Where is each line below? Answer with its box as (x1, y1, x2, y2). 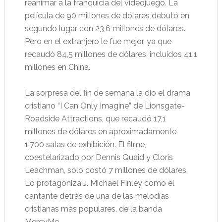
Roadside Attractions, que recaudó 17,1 (24, 114, 166, 124)
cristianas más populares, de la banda (24, 204, 162, 214)
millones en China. (24, 62, 90, 72)
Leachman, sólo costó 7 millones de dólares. (24, 166, 188, 175)
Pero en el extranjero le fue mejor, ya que (24, 37, 171, 47)
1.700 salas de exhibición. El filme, (24, 140, 146, 150)
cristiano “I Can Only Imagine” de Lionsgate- (24, 101, 185, 111)
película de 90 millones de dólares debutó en (24, 11, 189, 21)
